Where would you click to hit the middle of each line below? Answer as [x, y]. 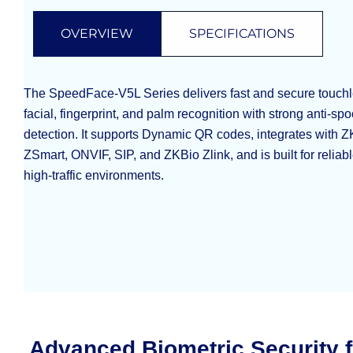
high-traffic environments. [93, 176]
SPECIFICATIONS [242, 34]
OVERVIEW [97, 34]
